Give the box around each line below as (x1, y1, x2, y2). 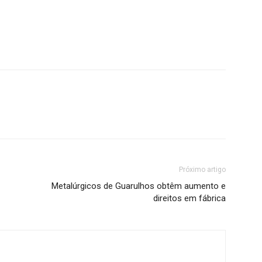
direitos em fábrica (153, 193, 226, 204)
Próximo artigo (179, 166, 226, 174)
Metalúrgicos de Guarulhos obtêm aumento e (51, 181, 226, 192)
